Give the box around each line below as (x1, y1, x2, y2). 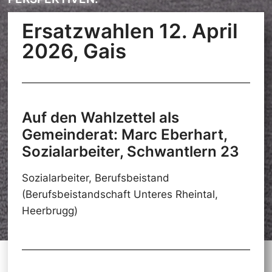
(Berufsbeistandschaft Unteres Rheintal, (21, 188, 218, 201)
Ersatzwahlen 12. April (21, 19, 238, 44)
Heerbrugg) (21, 205, 78, 217)
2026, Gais (21, 39, 126, 64)
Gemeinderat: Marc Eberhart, (21, 126, 227, 144)
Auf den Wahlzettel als (21, 109, 179, 127)
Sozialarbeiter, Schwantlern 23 (21, 143, 239, 161)
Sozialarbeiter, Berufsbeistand (21, 172, 169, 185)
